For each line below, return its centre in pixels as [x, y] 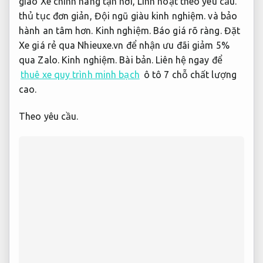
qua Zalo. [40, 60]
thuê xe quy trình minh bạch [80, 75]
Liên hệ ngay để [188, 60]
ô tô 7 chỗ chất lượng [189, 75]
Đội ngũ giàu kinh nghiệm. [150, 16]
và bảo [222, 16]
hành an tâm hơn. [57, 31]
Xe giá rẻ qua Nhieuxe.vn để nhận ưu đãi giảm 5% [124, 45]
